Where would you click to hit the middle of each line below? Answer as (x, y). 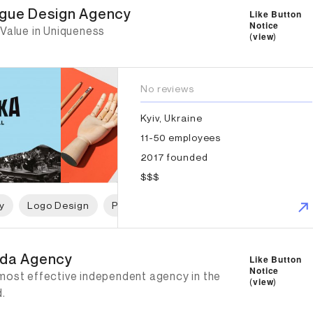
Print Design (142, 205)
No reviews (167, 88)
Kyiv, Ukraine (172, 117)
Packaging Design (239, 205)
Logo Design (58, 205)
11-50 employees (181, 137)
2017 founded (174, 156)
